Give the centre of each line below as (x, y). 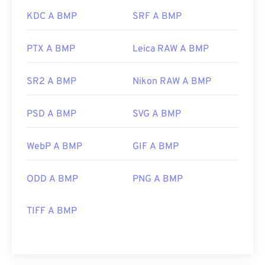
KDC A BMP (52, 17)
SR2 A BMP (51, 82)
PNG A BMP (158, 180)
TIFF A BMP (52, 211)
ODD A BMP (52, 180)
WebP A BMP (54, 147)
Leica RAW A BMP (171, 49)
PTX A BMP (51, 49)
